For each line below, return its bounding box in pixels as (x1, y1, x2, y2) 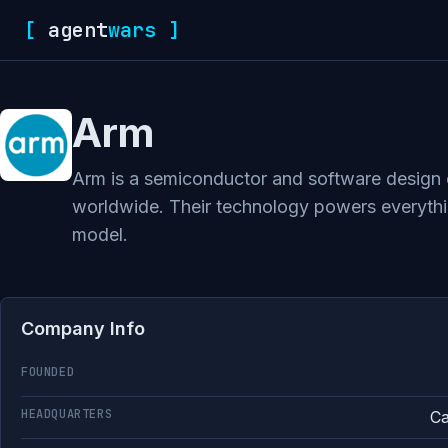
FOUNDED (21, 364, 75, 380)
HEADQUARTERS (21, 406, 113, 422)
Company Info (21, 318, 145, 339)
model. (72, 224, 128, 245)
